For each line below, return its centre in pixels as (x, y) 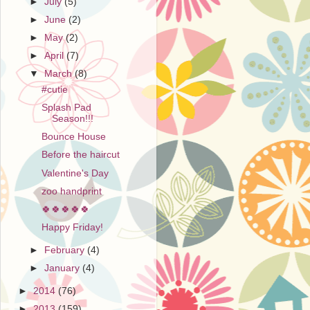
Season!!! (72, 119)
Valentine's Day (75, 173)
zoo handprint (71, 191)
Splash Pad (66, 108)
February (66, 250)
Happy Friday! (72, 227)
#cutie (54, 90)
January (64, 268)
